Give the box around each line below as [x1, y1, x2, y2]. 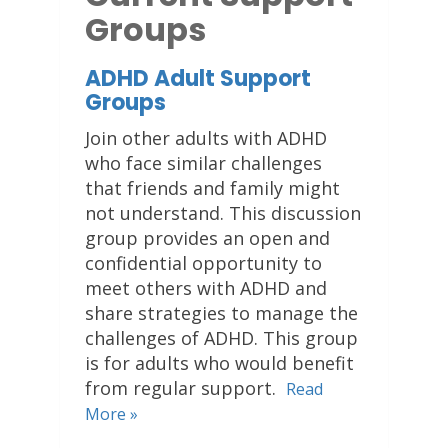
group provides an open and [85, 226, 330, 250]
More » [85, 403, 138, 425]
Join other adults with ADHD [85, 126, 327, 150]
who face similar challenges [85, 151, 322, 175]
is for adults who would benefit [85, 351, 354, 375]
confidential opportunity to [85, 251, 322, 275]
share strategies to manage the [85, 301, 358, 325]
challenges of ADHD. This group [85, 326, 358, 350]
